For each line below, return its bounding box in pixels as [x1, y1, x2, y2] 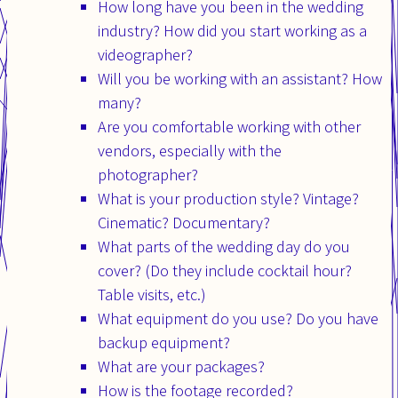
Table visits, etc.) [98, 283, 206, 305]
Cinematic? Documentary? [98, 211, 270, 233]
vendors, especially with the [98, 139, 282, 161]
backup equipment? [98, 331, 230, 353]
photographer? [98, 163, 198, 185]
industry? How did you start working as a [98, 20, 367, 41]
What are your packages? [98, 355, 265, 377]
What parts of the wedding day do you [98, 235, 350, 257]
